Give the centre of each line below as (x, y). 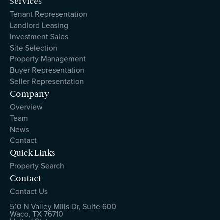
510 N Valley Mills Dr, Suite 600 (63, 206)
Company (29, 94)
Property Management (48, 59)
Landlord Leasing (39, 25)
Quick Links (32, 153)
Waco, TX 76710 (36, 213)
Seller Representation (47, 81)
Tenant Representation (48, 14)
